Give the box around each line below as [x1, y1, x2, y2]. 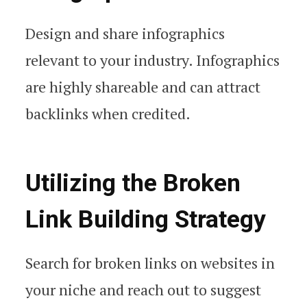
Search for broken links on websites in [25, 253, 275, 273]
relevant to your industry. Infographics [25, 49, 280, 70]
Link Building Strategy [25, 205, 266, 234]
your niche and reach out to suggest [25, 280, 261, 300]
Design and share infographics [25, 23, 225, 43]
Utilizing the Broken [25, 169, 241, 197]
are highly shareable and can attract [25, 76, 260, 97]
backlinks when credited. [25, 103, 191, 123]
